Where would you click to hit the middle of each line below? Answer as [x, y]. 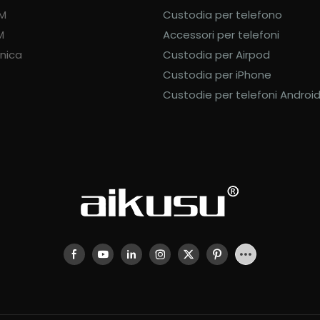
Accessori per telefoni [220, 35]
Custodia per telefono [221, 15]
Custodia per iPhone [216, 75]
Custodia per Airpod [215, 55]
